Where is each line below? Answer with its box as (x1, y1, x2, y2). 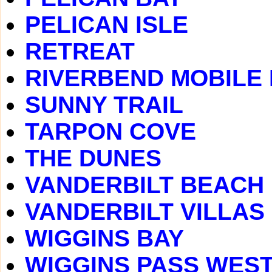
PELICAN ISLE (25, 12, 188, 38)
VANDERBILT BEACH (25, 172, 264, 198)
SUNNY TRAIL (25, 92, 183, 118)
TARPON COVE (25, 118, 196, 144)
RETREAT (25, 38, 135, 64)
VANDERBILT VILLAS (25, 199, 265, 225)
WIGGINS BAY (25, 225, 184, 251)
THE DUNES (25, 145, 161, 171)
